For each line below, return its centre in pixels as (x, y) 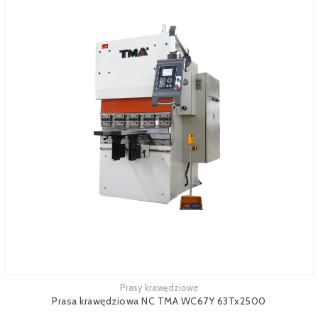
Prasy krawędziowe (159, 287)
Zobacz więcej (35, 290)
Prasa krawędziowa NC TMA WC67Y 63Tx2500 (159, 301)
